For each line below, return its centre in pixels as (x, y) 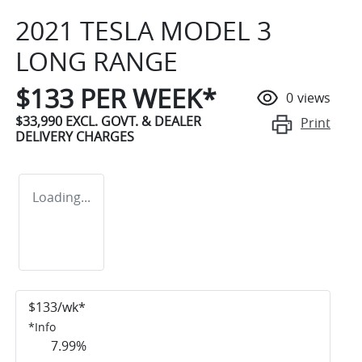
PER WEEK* (145, 98)
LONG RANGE (97, 61)
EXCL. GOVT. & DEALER (133, 121)
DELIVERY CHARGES (75, 136)
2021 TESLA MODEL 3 (143, 30)
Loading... (61, 197)
